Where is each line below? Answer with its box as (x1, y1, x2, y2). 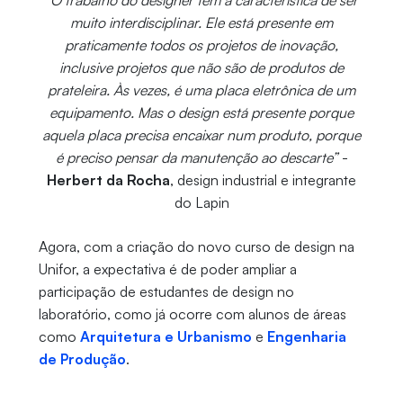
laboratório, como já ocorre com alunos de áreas (38, 304, 346, 323)
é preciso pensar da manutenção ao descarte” (55, 148, 342, 166)
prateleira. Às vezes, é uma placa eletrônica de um (48, 80, 355, 99)
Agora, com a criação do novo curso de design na (38, 237, 354, 255)
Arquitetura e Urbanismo (79, 327, 252, 345)
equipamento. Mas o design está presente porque (49, 103, 354, 121)
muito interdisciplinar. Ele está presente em (70, 13, 333, 31)
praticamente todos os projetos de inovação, (65, 35, 338, 54)
